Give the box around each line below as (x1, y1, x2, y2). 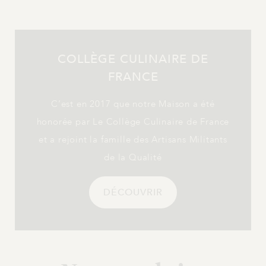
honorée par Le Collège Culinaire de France (36, 116, 230, 128)
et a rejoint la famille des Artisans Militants (39, 134, 227, 146)
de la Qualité (104, 151, 162, 164)
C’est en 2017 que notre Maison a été (51, 98, 215, 110)
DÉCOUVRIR (103, 186, 163, 199)
